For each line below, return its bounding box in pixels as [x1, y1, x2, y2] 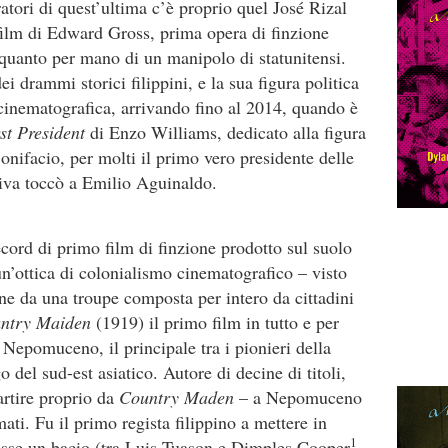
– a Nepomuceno [234, 385, 362, 409]
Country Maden [119, 385, 234, 409]
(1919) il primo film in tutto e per [91, 310, 339, 334]
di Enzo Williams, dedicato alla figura [85, 120, 366, 144]
